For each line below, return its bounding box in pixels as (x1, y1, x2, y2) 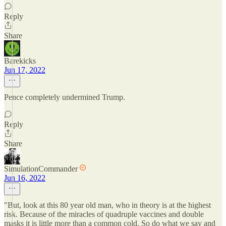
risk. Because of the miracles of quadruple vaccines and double (4, 210, 204, 218)
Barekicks (4, 56, 36, 65)
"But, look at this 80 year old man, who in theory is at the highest (4, 201, 211, 209)
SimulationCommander (4, 164, 78, 173)
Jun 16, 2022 (4, 174, 45, 182)
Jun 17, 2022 (4, 66, 45, 74)
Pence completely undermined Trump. (4, 93, 125, 101)
